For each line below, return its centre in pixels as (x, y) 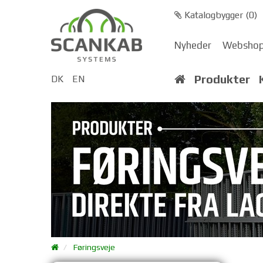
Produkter (222, 79)
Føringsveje (94, 247)
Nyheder (193, 45)
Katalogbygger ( (215, 15)
